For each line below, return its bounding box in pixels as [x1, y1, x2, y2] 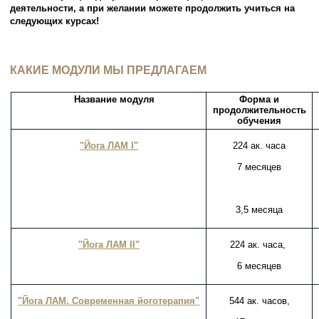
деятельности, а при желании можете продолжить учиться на [10, 3, 296, 14]
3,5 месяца [236, 204, 283, 216]
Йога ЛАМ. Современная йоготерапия [22, 296, 196, 307]
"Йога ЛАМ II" [78, 239, 140, 251]
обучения [237, 115, 282, 127]
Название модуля [63, 94, 155, 105]
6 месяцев [237, 261, 282, 272]
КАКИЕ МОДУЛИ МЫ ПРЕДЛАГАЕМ [10, 64, 207, 77]
